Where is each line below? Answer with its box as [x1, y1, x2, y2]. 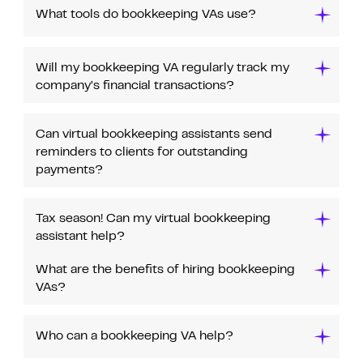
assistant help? [35, 230, 125, 242]
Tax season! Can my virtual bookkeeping [35, 212, 271, 224]
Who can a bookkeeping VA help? [35, 330, 233, 342]
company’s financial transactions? [35, 79, 234, 92]
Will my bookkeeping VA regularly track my [35, 62, 289, 74]
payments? [35, 164, 103, 176]
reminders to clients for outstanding [35, 146, 248, 158]
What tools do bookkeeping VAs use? [35, 8, 256, 20]
